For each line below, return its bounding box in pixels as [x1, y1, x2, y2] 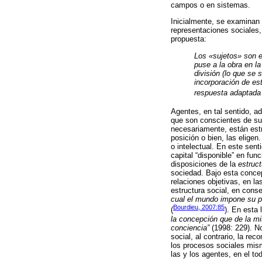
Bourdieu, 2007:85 [173, 204, 225, 211]
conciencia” [171, 223, 209, 232]
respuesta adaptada [194, 88, 261, 98]
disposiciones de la [171, 160, 238, 169]
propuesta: [171, 35, 206, 44]
